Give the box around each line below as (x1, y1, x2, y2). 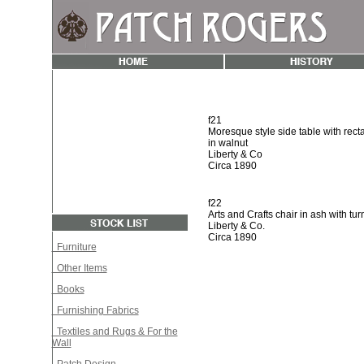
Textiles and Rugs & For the (51, 326, 178, 337)
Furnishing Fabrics (51, 305, 139, 316)
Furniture (51, 241, 97, 253)
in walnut (207, 137, 248, 149)
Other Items (51, 262, 107, 274)
